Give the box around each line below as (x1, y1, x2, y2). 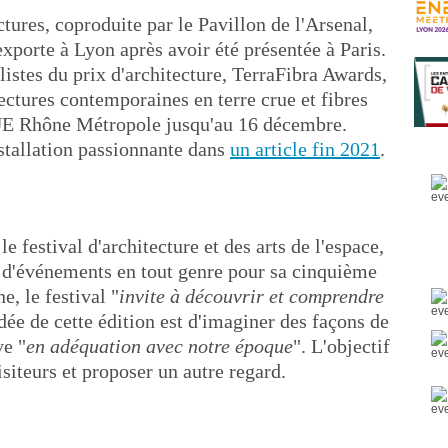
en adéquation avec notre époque (26, 335, 293, 357)
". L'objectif (293, 335, 390, 357)
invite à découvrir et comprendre (119, 285, 384, 307)
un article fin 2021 (230, 138, 380, 160)
